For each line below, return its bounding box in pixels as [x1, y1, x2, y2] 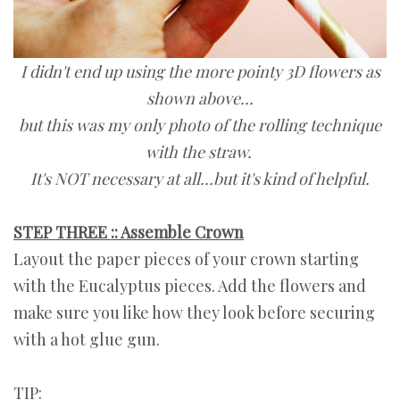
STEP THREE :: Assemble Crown [13, 221, 244, 244]
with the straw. [145, 141, 255, 163]
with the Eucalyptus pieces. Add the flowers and [13, 275, 366, 297]
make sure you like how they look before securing [13, 302, 375, 324]
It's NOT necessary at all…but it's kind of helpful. [30, 168, 370, 190]
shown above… [146, 87, 254, 110]
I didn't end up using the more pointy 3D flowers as [20, 61, 380, 83]
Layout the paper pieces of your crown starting [13, 248, 359, 271]
